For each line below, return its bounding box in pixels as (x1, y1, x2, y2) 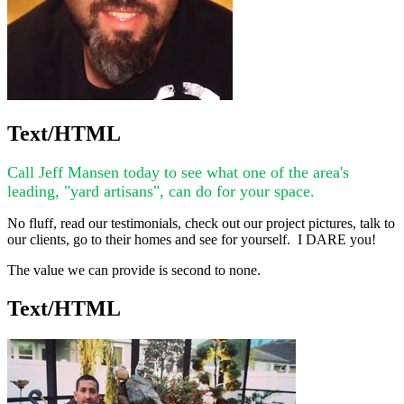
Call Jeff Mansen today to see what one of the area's (7, 163, 349, 182)
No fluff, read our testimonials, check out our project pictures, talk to (7, 216, 395, 232)
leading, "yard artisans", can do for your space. (7, 182, 324, 201)
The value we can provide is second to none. (7, 262, 261, 279)
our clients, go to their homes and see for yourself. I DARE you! (7, 232, 383, 248)
